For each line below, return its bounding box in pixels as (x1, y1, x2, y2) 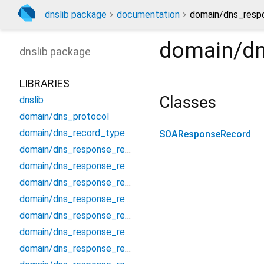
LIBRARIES (19, 77, 70, 90)
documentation (117, 9, 180, 20)
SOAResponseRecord (159, 128, 251, 140)
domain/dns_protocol (19, 111, 109, 122)
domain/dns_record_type (19, 127, 125, 138)
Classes (159, 93, 216, 112)
